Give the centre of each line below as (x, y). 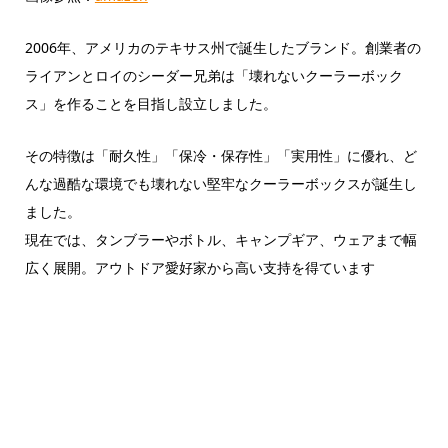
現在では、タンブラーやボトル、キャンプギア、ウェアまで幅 (220, 240)
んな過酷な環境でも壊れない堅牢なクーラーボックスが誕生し (220, 184)
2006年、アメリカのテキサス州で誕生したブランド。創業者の (222, 48)
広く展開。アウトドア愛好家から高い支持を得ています (199, 268)
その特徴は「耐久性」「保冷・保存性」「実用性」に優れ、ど (220, 156)
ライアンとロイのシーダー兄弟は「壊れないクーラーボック (213, 76)
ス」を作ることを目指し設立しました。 (150, 104)
